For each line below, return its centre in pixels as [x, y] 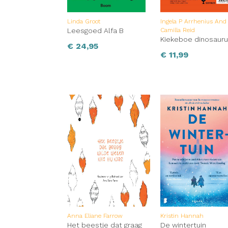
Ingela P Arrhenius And [194, 22]
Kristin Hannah [182, 216]
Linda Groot [84, 22]
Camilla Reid [178, 30]
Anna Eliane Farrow [95, 216]
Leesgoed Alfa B [95, 31]
